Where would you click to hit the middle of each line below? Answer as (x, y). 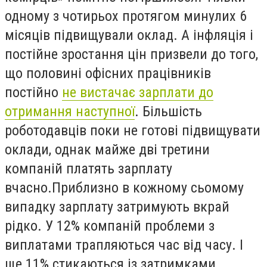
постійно (33, 93)
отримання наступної (70, 112)
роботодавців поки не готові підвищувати (133, 131)
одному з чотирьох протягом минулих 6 (126, 16)
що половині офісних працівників (108, 74)
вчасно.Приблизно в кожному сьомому (124, 188)
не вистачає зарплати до (138, 93)
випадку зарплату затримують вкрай (117, 207)
